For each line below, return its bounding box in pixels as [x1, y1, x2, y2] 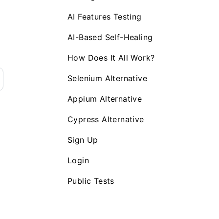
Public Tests [67, 175, 114, 186]
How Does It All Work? [67, 52, 155, 63]
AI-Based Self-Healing [67, 32, 153, 42]
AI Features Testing [67, 11, 142, 22]
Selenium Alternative [67, 73, 147, 83]
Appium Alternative [67, 93, 142, 104]
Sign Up [67, 134, 98, 145]
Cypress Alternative [67, 114, 144, 124]
